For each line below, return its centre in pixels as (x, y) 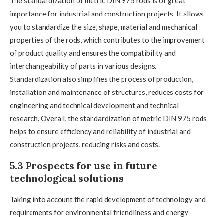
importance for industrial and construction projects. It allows (107, 14)
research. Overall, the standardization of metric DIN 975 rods (108, 118)
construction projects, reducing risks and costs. (85, 145)
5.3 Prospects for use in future (84, 166)
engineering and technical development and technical (94, 105)
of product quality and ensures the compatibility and (93, 53)
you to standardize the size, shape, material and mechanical (103, 27)
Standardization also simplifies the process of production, (101, 79)
